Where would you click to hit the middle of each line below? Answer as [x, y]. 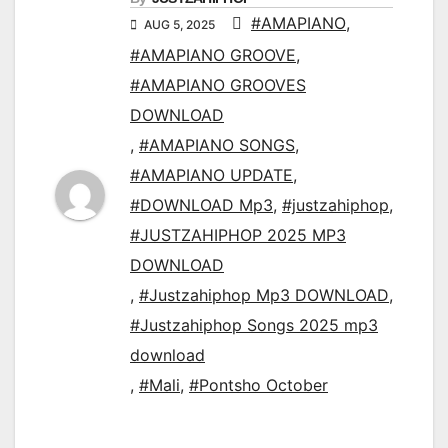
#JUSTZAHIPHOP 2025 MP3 [238, 235]
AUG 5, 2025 [179, 25]
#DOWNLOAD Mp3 [201, 205]
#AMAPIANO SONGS [217, 145]
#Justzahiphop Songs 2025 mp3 [254, 325]
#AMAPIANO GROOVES [218, 85]
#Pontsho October [258, 385]
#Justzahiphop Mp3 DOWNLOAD [264, 295]
